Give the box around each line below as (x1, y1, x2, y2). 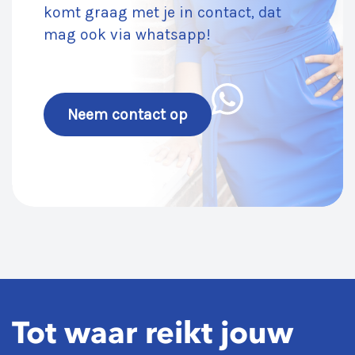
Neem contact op (67, 105, 188, 124)
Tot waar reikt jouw (12, 315, 293, 352)
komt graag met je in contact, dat (44, 3, 281, 22)
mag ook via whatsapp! (44, 25, 211, 44)
